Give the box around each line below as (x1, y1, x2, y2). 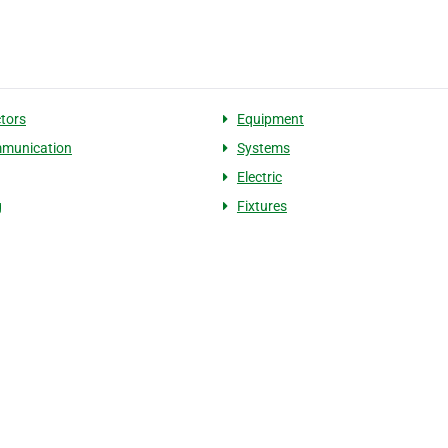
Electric (236, 169, 282, 186)
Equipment (236, 111, 304, 128)
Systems (236, 140, 290, 157)
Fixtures (236, 198, 287, 215)
